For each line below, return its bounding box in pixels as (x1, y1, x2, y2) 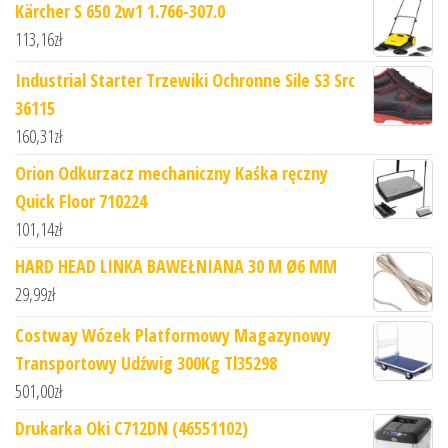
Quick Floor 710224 (15, 188, 147, 213)
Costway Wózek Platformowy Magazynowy (15, 322, 331, 347)
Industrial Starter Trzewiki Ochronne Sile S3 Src (15, 67, 355, 92)
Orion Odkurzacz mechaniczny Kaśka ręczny (15, 160, 328, 185)
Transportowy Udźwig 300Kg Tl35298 (15, 350, 277, 375)
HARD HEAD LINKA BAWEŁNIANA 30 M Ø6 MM (15, 253, 337, 278)
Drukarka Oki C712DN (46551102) (15, 415, 248, 440)
